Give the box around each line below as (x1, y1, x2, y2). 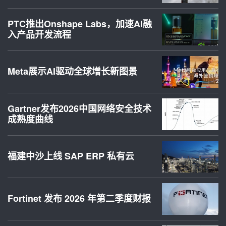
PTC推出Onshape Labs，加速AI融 (8, 17, 152, 30)
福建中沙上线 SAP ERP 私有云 (8, 149, 134, 162)
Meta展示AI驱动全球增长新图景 (8, 64, 137, 78)
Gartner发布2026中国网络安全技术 (8, 101, 151, 115)
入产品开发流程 (8, 27, 71, 41)
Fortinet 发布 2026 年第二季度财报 (8, 191, 151, 205)
